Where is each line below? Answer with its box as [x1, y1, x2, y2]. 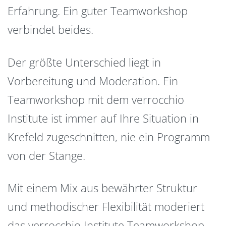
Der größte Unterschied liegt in [8, 54, 161, 70]
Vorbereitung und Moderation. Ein [8, 73, 178, 88]
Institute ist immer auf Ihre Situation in [8, 110, 199, 126]
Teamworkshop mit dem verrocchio [8, 91, 184, 107]
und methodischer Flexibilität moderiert [8, 199, 204, 214]
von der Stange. [8, 147, 85, 163]
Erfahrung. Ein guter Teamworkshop [8, 3, 188, 19]
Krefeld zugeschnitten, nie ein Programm [8, 129, 210, 144]
